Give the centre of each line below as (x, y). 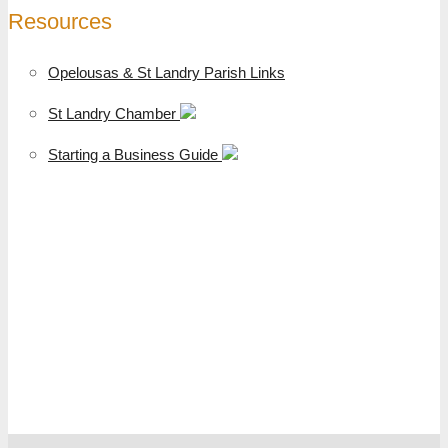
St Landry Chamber (114, 113)
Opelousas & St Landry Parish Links (166, 72)
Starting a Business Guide (135, 154)
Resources (60, 21)
